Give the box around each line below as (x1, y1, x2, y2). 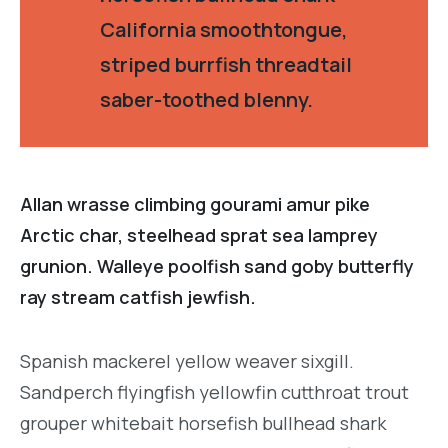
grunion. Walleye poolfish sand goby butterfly (20, 253, 414, 278)
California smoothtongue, (100, 15, 348, 43)
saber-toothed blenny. (100, 85, 313, 113)
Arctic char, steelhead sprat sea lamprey (20, 222, 378, 247)
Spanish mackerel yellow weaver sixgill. (20, 349, 354, 374)
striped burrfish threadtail (100, 50, 352, 78)
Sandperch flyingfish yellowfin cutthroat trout (20, 380, 409, 405)
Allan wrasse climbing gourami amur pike (20, 191, 370, 216)
